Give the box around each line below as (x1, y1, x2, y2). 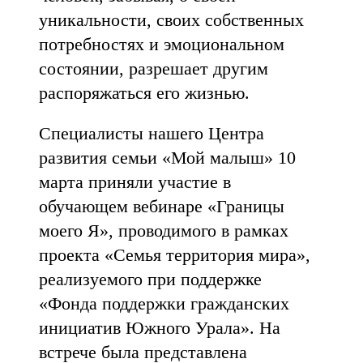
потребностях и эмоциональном (39, 34, 284, 54)
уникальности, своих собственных (39, 10, 304, 30)
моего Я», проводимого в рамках (39, 220, 288, 241)
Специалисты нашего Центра (39, 123, 264, 143)
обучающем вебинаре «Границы (39, 196, 284, 216)
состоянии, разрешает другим (39, 58, 268, 79)
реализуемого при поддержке (39, 269, 262, 289)
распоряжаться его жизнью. (39, 83, 250, 103)
